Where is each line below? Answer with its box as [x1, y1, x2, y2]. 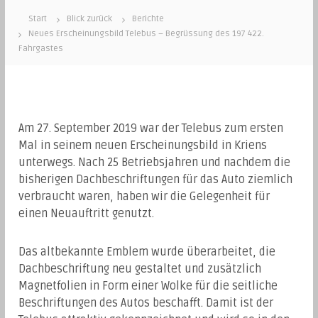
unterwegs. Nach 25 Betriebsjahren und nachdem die [18, 155, 291, 170]
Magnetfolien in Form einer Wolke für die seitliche [18, 279, 278, 293]
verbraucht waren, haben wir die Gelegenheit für [18, 190, 270, 204]
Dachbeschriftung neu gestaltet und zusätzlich [18, 262, 262, 276]
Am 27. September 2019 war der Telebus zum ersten [18, 121, 284, 136]
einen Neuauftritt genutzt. [18, 207, 155, 221]
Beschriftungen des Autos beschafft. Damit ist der [18, 296, 274, 310]
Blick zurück [67, 13, 113, 24]
